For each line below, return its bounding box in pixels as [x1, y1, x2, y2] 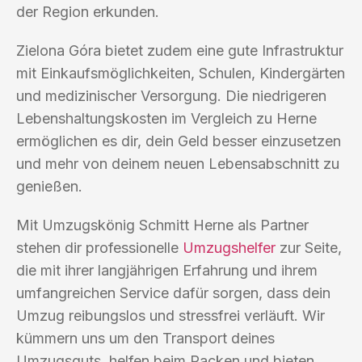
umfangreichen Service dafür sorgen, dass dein [16, 284, 330, 301]
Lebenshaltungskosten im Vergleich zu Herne [16, 109, 317, 127]
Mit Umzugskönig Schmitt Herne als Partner [16, 216, 309, 234]
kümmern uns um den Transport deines [16, 329, 275, 347]
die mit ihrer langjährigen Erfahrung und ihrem [16, 261, 318, 279]
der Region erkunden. [16, 2, 159, 20]
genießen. [16, 177, 82, 195]
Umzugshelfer [183, 238, 276, 256]
